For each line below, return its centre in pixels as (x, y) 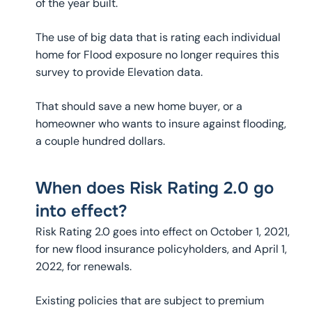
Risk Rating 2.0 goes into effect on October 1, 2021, (162, 232)
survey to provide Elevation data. (119, 72)
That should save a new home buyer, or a (139, 107)
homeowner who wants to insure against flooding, (161, 124)
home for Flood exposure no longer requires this (157, 55)
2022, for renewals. (83, 267)
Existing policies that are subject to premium (149, 301)
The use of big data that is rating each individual (158, 38)
